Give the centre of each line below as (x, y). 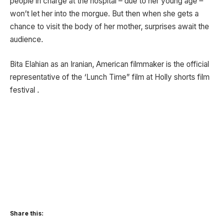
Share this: (27, 214)
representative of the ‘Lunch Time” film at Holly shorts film (110, 77)
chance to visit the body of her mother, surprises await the (110, 27)
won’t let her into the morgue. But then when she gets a (104, 14)
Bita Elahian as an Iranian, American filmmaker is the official (110, 64)
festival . (25, 90)
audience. (27, 40)
